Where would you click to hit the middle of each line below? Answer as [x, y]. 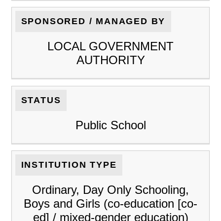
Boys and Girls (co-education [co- [110, 204]
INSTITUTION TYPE [69, 165]
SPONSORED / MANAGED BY [93, 21]
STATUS [41, 100]
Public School [110, 125]
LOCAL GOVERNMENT [110, 46]
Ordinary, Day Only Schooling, [110, 190]
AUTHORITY [110, 60]
